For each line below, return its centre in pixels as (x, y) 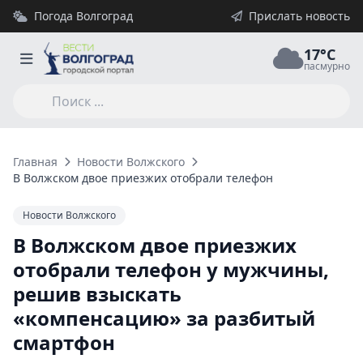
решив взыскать (97, 294)
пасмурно (327, 66)
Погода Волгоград (83, 16)
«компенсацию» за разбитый (164, 318)
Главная (35, 162)
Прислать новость (299, 16)
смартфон (64, 342)
